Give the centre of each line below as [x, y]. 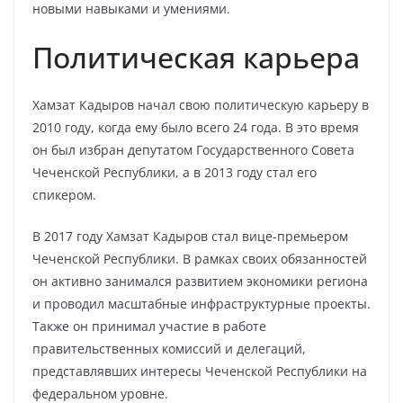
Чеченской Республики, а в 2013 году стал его [175, 172]
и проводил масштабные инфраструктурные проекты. [201, 304]
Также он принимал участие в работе [149, 326]
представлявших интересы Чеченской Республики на [200, 371]
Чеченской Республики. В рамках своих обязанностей [200, 259]
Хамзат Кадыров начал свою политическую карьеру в [201, 105]
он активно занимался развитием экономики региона [200, 281]
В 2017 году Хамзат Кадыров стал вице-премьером [190, 236]
